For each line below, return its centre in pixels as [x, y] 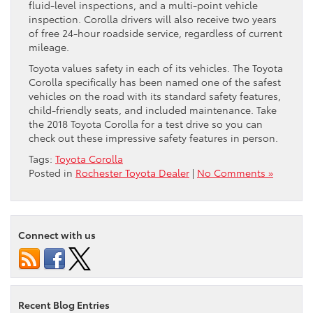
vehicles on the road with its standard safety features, [155, 96]
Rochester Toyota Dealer [132, 173]
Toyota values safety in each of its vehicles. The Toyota [156, 68]
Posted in [52, 173]
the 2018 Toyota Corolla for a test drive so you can [146, 124]
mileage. [49, 47]
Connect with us [57, 235]
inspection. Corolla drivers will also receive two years [153, 19]
